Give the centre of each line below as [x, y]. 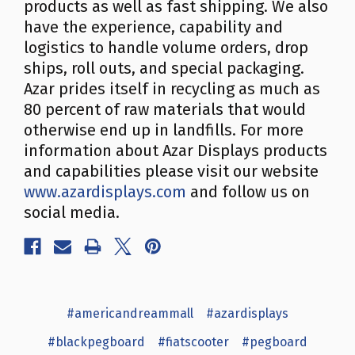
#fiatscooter [193, 342]
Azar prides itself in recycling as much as [172, 89]
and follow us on [248, 192]
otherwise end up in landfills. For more [164, 130]
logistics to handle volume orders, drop [166, 48]
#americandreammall [130, 313]
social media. [72, 212]
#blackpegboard [96, 342]
